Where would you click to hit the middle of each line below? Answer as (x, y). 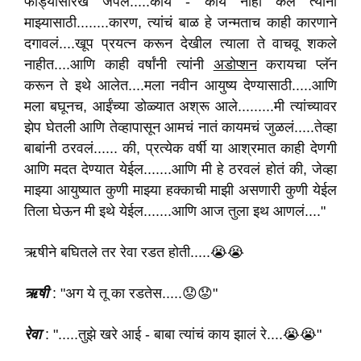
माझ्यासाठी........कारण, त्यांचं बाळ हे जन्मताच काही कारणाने (180, 23)
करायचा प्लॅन (297, 64)
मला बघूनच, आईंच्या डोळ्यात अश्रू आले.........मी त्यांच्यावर (180, 106)
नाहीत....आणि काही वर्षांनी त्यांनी (119, 64)
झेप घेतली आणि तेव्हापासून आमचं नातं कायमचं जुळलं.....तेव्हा (180, 127)
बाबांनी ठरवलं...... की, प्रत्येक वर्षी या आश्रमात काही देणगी (180, 148)
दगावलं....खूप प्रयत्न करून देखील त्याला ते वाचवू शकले (180, 44)
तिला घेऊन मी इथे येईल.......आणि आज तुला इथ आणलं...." (175, 211)
